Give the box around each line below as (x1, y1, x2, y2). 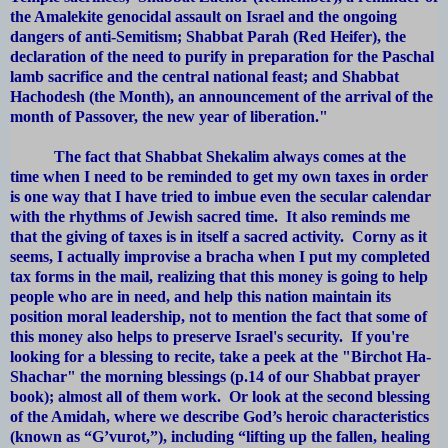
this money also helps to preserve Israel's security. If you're (10, 328, 409, 346)
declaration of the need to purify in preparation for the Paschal (10, 48, 434, 66)
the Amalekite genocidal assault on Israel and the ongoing (10, 8, 397, 26)
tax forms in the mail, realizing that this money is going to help (10, 268, 428, 286)
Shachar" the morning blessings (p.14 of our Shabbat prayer (10, 368, 420, 386)
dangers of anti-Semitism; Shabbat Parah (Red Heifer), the (10, 28, 406, 46)
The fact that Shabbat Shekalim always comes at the (10, 148, 406, 166)
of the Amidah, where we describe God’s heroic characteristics (10, 408, 429, 426)
